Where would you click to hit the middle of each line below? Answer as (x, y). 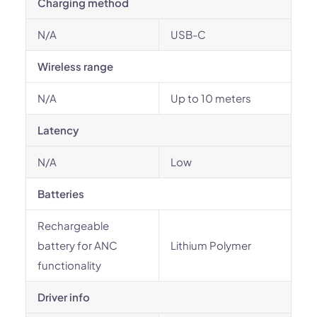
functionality (69, 265)
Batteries (61, 194)
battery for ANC (77, 245)
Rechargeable (73, 225)
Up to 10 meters (211, 98)
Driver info (64, 297)
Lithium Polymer (211, 245)
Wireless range (75, 66)
